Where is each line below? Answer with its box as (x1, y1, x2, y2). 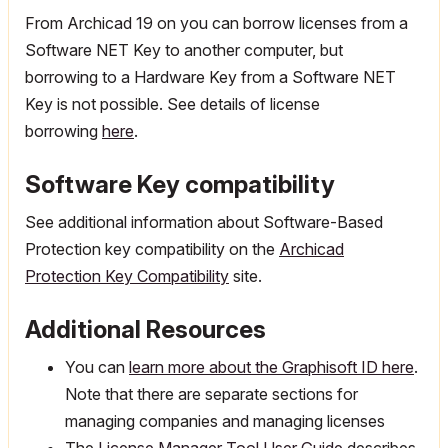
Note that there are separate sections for (65, 384, 358, 404)
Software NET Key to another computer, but (25, 40, 343, 60)
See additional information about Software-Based (25, 212, 383, 232)
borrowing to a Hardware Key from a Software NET (25, 67, 396, 87)
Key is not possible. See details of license (25, 94, 320, 114)
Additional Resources (25, 315, 266, 344)
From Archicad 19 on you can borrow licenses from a (25, 13, 408, 33)
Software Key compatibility (25, 170, 335, 199)
